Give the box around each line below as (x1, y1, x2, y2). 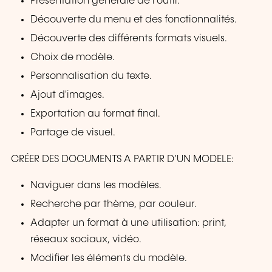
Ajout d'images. (30, 90, 105, 101)
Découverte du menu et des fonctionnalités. (30, 15, 237, 25)
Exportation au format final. (30, 109, 161, 120)
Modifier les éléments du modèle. (30, 253, 188, 263)
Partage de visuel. (30, 127, 116, 138)
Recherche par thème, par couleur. (30, 199, 197, 209)
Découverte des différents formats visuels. (30, 33, 228, 44)
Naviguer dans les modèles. (30, 180, 162, 191)
